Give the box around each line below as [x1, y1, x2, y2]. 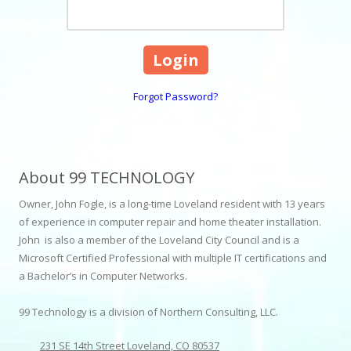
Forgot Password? [133, 89, 218, 103]
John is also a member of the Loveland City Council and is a [19, 232, 299, 247]
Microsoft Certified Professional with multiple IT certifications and [19, 250, 327, 265]
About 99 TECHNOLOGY [19, 166, 194, 188]
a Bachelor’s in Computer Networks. [19, 268, 187, 283]
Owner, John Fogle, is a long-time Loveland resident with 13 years [19, 196, 325, 211]
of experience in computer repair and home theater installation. [19, 214, 321, 229]
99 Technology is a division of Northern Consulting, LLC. [19, 304, 278, 319]
